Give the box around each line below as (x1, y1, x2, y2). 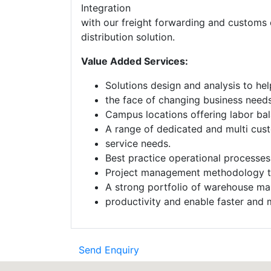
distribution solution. (81, 30, 175, 43)
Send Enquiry (79, 243, 139, 256)
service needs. (105, 137, 171, 149)
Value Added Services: (81, 54, 188, 67)
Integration (81, 1, 131, 14)
